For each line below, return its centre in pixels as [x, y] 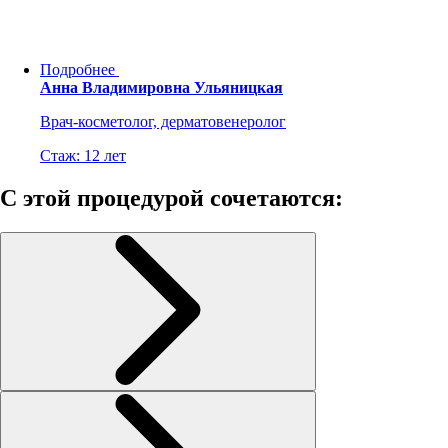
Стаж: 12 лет [83, 156]
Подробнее [77, 70]
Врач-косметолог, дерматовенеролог [163, 122]
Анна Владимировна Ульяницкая [161, 88]
